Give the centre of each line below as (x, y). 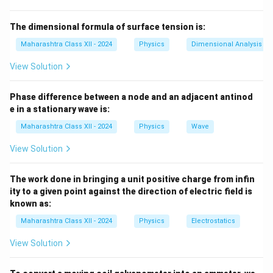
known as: (30, 204)
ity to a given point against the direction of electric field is (131, 191)
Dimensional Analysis (227, 44)
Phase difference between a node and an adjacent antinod (131, 97)
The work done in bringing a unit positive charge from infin (132, 179)
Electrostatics (213, 221)
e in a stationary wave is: (60, 109)
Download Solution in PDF (136, 8)
